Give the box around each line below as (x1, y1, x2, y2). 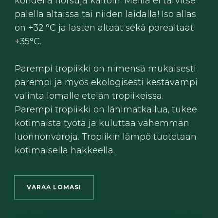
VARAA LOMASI (27, 183, 81, 191)
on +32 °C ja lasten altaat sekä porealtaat (15, 22, 194, 34)
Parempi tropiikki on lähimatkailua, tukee (15, 104, 197, 115)
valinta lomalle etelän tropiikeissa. (15, 91, 163, 102)
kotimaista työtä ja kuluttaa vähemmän (15, 118, 189, 129)
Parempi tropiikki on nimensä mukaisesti (15, 63, 196, 74)
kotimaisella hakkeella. (15, 145, 115, 156)
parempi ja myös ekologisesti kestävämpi (15, 77, 198, 88)
